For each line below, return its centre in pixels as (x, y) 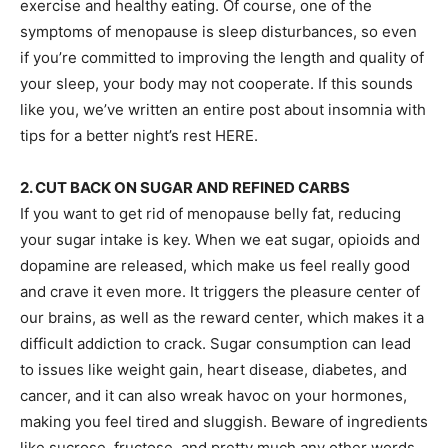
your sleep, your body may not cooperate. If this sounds (216, 83)
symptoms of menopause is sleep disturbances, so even (218, 31)
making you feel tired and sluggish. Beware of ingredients (224, 421)
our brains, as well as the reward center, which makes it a (222, 317)
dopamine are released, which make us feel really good (215, 265)
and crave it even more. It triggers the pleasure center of (220, 291)
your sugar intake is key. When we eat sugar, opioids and (220, 239)
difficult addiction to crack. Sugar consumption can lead (215, 343)
